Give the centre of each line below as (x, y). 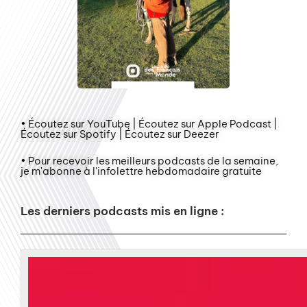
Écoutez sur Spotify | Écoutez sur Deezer (120, 134)
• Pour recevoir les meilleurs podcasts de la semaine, (149, 160)
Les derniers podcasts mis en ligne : (122, 211)
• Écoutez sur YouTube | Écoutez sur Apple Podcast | (149, 123)
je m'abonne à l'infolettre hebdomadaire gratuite (141, 171)
